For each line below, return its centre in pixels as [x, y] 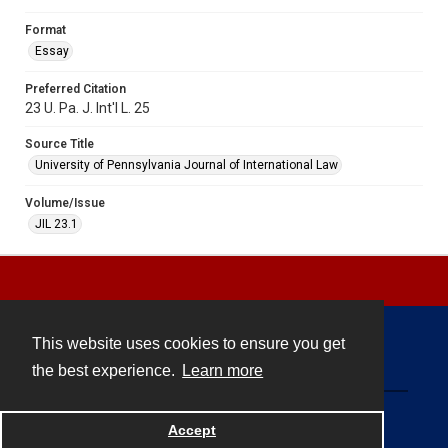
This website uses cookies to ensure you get [188, 344]
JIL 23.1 [56, 223]
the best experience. [105, 371]
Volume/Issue [65, 202]
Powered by [154, 428]
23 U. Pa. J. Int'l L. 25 [87, 107]
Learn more [223, 371]
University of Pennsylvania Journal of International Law [186, 164]
